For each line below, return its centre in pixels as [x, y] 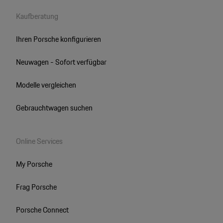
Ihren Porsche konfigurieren [58, 39]
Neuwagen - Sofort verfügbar [61, 62]
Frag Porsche [36, 187]
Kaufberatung [37, 16]
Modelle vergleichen [46, 85]
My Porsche [34, 164]
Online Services [39, 141]
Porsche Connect [42, 210]
